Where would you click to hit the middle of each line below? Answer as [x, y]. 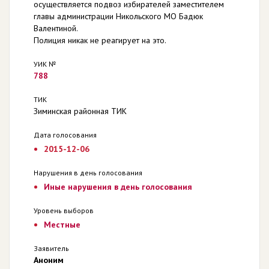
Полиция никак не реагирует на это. [100, 40]
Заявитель [51, 248]
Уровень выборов [64, 210]
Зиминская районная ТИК [80, 111]
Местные [62, 225]
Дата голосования [65, 135]
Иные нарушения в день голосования [118, 187]
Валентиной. [56, 28]
